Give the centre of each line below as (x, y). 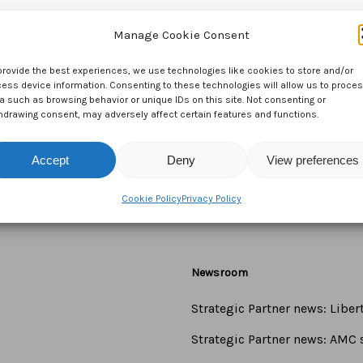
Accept (50, 160)
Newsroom (219, 273)
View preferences (312, 160)
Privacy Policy (211, 199)
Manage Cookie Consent (181, 35)
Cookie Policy (151, 199)
